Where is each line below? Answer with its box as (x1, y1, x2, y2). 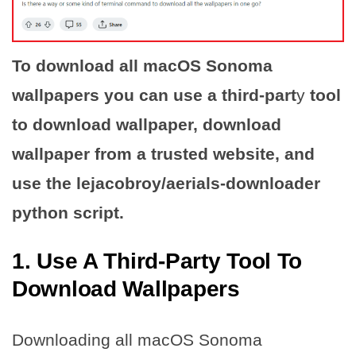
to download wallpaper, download (12, 115, 281, 134)
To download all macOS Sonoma (12, 56, 273, 75)
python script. (12, 203, 124, 222)
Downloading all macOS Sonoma (12, 331, 262, 350)
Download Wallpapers (12, 277, 240, 302)
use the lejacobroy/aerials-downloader (12, 174, 320, 193)
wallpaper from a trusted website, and (12, 145, 315, 164)
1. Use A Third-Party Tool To (12, 249, 303, 274)
